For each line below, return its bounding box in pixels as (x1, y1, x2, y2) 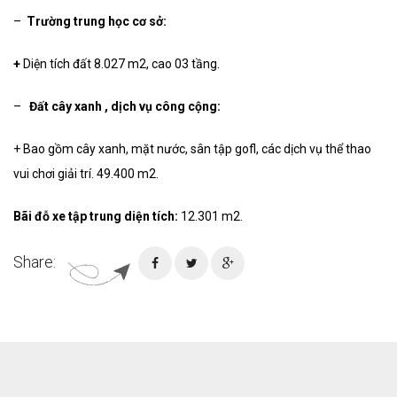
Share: (13, 253, 56, 272)
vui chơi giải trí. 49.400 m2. (13, 167, 159, 182)
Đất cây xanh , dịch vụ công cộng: (27, 99, 221, 114)
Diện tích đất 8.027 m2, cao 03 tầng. (23, 57, 220, 72)
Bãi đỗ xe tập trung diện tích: (13, 209, 181, 224)
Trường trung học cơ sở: (27, 14, 167, 29)
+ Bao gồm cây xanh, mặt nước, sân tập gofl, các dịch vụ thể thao (13, 142, 371, 157)
